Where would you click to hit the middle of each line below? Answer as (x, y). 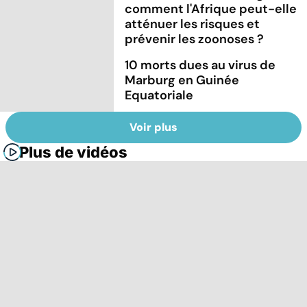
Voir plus (153, 127)
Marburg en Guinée (182, 80)
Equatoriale (159, 95)
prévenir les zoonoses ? (195, 39)
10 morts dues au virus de (200, 65)
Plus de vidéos (73, 152)
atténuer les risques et (193, 24)
